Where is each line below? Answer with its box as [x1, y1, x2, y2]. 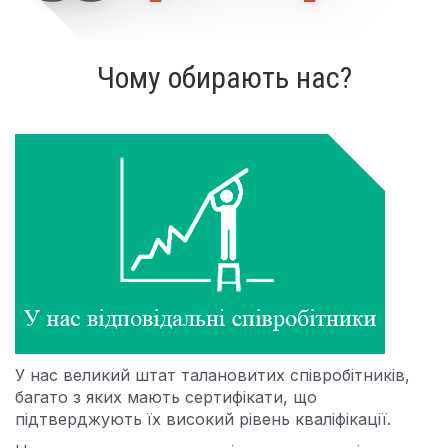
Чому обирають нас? [96, 60, 352, 95]
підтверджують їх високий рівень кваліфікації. [15, 409, 391, 429]
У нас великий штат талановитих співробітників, [15, 365, 410, 385]
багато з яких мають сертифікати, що [15, 387, 317, 407]
